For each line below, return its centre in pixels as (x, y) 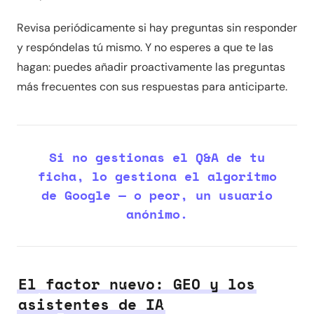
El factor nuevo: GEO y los (137, 284)
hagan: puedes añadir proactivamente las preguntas (151, 67)
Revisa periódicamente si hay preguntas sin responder (157, 28)
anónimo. (157, 214)
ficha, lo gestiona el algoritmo (157, 176)
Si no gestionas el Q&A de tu (157, 157)
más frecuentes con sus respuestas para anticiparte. (152, 87)
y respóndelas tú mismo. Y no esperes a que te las (145, 47)
